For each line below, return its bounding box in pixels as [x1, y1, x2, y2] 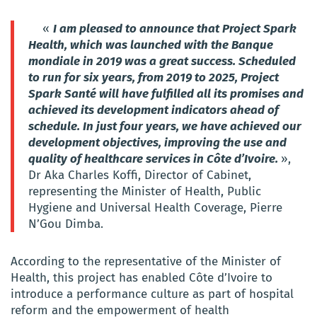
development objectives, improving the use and [28, 134, 287, 150]
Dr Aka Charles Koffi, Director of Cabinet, [28, 167, 251, 183]
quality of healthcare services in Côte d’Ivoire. [28, 151, 281, 166]
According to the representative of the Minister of [11, 253, 281, 269]
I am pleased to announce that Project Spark [53, 21, 296, 36]
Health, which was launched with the [28, 37, 231, 52]
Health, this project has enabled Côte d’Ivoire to [11, 270, 272, 285]
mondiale [28, 53, 83, 69]
